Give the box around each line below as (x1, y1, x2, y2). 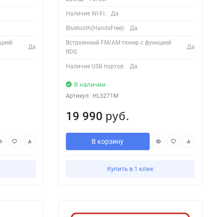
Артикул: (65, 92, 90, 99)
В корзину (92, 137, 124, 145)
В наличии (74, 80, 106, 88)
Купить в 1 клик (107, 165, 154, 172)
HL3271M (92, 92, 118, 99)
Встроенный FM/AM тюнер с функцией (65, 39, 171, 46)
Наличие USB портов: (65, 62, 125, 70)
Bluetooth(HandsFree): (65, 24, 125, 31)
